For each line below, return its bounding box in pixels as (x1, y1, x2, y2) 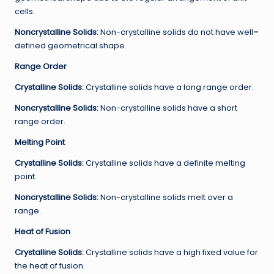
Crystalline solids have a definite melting (84, 157, 245, 168)
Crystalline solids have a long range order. (84, 81, 254, 92)
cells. (15, 6, 35, 17)
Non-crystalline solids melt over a (98, 191, 233, 202)
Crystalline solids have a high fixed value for (84, 246, 258, 257)
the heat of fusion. (15, 260, 85, 271)
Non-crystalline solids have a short (98, 102, 237, 113)
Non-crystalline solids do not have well (98, 26, 253, 37)
